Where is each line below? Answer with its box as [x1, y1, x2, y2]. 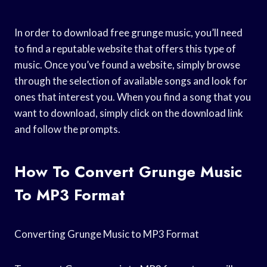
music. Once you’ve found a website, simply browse [14, 58, 240, 71]
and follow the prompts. [14, 122, 120, 135]
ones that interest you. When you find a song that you [14, 90, 251, 103]
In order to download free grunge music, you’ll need [14, 26, 243, 39]
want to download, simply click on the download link [14, 106, 243, 119]
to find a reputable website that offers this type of [14, 42, 236, 55]
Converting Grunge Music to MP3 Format [14, 227, 199, 240]
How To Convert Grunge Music [14, 160, 242, 183]
